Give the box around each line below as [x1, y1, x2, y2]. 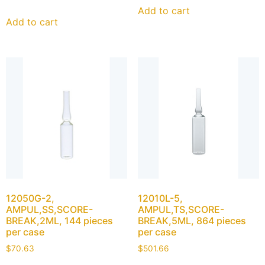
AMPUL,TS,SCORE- [137, 203, 224, 216]
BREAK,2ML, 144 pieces [6, 215, 113, 227]
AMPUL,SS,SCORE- [6, 203, 93, 216]
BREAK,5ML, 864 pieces [137, 215, 246, 227]
